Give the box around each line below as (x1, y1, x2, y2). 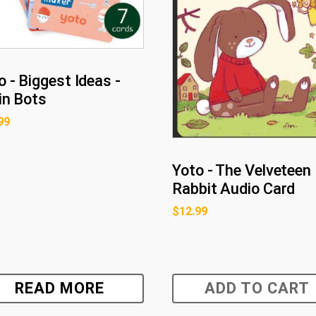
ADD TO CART (204, 279, 310, 297)
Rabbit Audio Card (172, 180, 296, 198)
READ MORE (14, 279, 104, 297)
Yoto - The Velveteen (172, 162, 311, 180)
